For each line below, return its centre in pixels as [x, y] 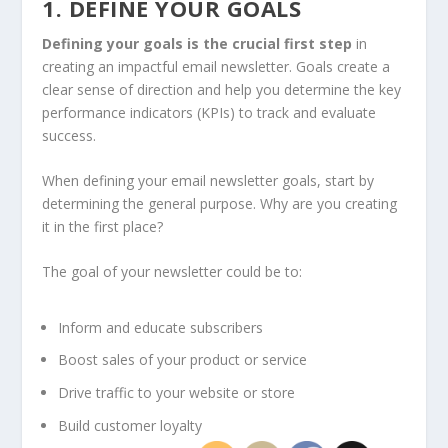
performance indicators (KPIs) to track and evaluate [209, 112]
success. [69, 135]
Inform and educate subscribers [161, 327]
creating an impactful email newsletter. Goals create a [216, 66]
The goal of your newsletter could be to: [172, 272]
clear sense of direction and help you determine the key [222, 89]
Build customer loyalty [130, 426]
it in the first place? [105, 227]
